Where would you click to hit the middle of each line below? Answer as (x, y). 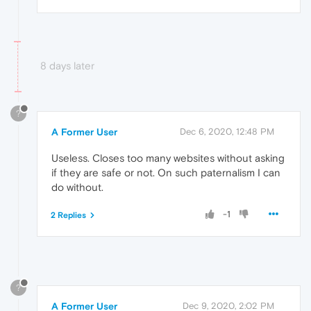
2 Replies (68, 216)
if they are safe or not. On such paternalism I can (166, 173)
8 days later (67, 66)
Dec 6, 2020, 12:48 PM (227, 132)
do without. (77, 187)
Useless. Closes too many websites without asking (168, 158)
